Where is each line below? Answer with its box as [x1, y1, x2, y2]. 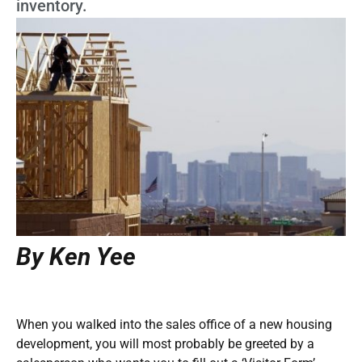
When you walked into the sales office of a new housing [16, 316, 332, 332]
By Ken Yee [16, 242, 136, 271]
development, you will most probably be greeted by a [16, 335, 314, 351]
